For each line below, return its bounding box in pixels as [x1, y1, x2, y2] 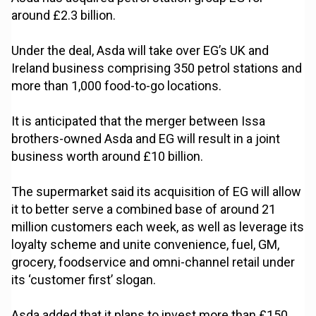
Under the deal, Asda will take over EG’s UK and [11, 43, 269, 59]
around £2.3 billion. [11, 8, 116, 23]
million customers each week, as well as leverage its [11, 219, 305, 235]
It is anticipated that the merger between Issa [11, 114, 266, 129]
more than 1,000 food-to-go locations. [11, 78, 222, 94]
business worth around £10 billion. [11, 149, 204, 164]
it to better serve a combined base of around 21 [11, 202, 276, 217]
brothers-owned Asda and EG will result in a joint [11, 131, 281, 147]
